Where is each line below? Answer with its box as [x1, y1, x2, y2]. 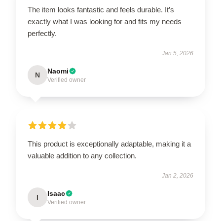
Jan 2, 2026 [162, 172, 193, 179]
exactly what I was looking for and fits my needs [28, 17, 182, 26]
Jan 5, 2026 [162, 49, 193, 57]
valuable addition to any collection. [28, 151, 137, 160]
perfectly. [28, 29, 57, 37]
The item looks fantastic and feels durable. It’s [28, 5, 174, 14]
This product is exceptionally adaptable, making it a [28, 139, 191, 148]
